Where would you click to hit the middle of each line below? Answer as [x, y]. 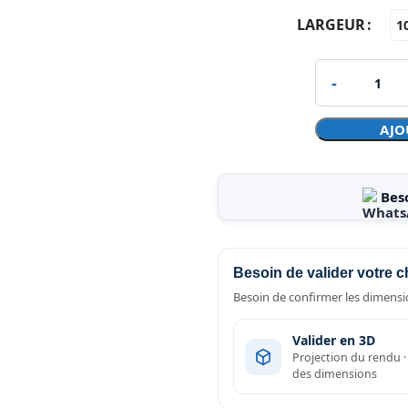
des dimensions [335, 374]
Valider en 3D [334, 340]
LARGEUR [331, 25]
